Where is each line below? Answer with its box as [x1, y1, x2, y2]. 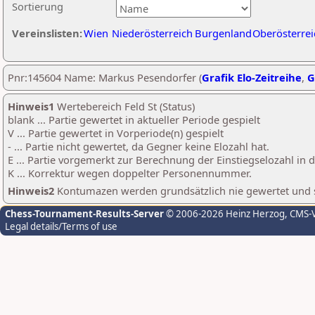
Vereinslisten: [12, 26, 82, 40]
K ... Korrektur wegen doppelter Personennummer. [8, 166, 252, 180]
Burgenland [195, 26, 252, 40]
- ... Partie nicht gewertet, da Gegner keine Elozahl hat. [8, 139, 269, 153]
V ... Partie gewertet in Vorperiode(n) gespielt [8, 126, 224, 140]
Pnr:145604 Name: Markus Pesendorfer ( [8, 70, 202, 84]
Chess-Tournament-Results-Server [5, 207, 164, 220]
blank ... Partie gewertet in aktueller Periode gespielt [8, 112, 260, 127]
